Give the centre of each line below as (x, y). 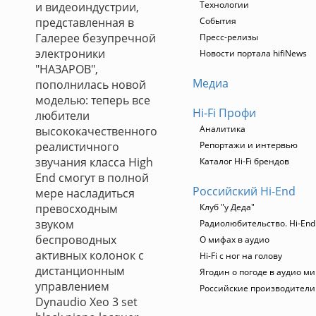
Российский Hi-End (244, 191)
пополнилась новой (91, 85)
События (218, 21)
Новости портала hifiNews (253, 53)
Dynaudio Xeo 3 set (86, 302)
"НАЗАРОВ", (67, 69)
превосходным (77, 209)
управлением (72, 286)
